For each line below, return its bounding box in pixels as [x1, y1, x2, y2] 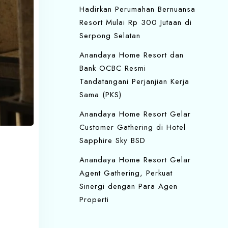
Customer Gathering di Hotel [79, 122, 186, 133]
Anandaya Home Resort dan [79, 49, 184, 61]
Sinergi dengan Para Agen [79, 181, 178, 192]
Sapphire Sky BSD [79, 135, 146, 146]
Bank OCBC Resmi [79, 63, 146, 74]
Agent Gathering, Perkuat [79, 167, 173, 179]
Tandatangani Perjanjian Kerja [79, 76, 189, 87]
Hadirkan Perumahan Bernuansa [79, 4, 195, 15]
